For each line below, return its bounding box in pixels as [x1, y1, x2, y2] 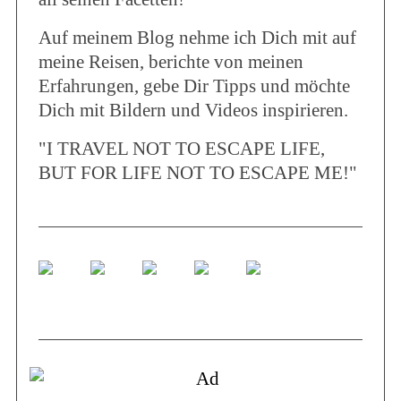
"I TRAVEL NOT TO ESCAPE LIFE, [38, 138, 325, 160]
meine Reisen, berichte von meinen [38, 51, 303, 73]
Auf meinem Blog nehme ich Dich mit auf [38, 27, 356, 49]
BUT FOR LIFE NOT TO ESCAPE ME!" [38, 162, 357, 184]
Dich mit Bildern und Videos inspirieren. [38, 99, 348, 122]
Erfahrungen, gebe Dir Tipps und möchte [38, 75, 350, 98]
